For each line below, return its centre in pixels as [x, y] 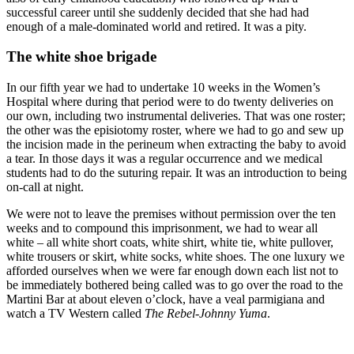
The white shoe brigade [81, 57]
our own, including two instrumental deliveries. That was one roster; [176, 116]
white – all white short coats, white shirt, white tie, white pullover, [170, 243]
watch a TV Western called [75, 314]
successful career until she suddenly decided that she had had [158, 12]
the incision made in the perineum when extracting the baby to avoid [176, 145]
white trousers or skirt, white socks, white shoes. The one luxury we [175, 257]
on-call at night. [45, 187]
